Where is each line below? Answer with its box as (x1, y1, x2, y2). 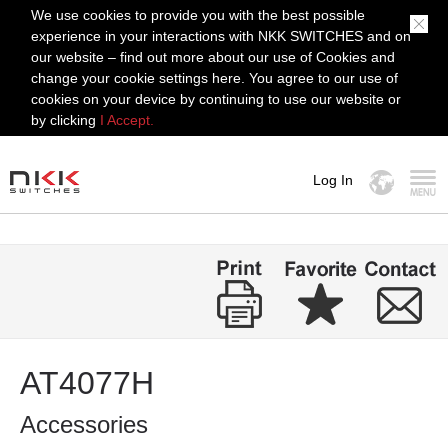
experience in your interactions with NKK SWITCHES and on (31, 28, 412, 44)
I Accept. (100, 112, 155, 128)
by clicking (31, 112, 101, 128)
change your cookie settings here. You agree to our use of (31, 70, 399, 86)
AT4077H (20, 365, 154, 401)
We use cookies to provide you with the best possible (31, 7, 366, 23)
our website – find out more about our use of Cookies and (31, 49, 396, 65)
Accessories (20, 411, 148, 438)
